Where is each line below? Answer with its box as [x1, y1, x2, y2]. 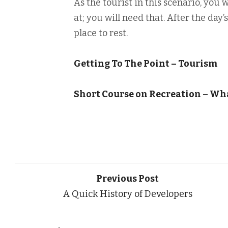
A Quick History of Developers [63, 188, 192, 199]
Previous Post [96, 173, 159, 184]
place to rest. [74, 27, 128, 39]
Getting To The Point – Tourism [74, 58, 218, 69]
